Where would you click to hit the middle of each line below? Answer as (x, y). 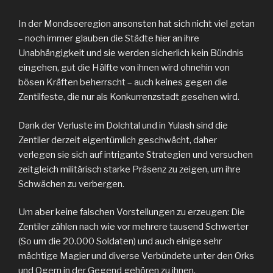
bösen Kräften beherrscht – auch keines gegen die (123, 83)
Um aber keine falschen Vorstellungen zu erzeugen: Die (132, 212)
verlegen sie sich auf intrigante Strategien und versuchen (136, 154)
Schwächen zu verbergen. (71, 184)
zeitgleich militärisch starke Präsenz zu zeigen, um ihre (129, 169)
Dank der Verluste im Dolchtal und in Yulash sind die (123, 125)
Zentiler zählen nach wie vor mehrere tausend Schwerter (133, 227)
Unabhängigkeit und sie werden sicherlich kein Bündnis (131, 53)
